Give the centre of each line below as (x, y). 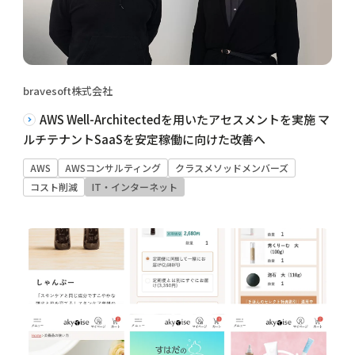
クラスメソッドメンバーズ (231, 167)
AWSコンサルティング (113, 167)
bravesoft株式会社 (67, 90)
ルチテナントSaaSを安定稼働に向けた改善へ (144, 139)
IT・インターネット (134, 186)
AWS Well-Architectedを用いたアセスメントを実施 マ (184, 119)
